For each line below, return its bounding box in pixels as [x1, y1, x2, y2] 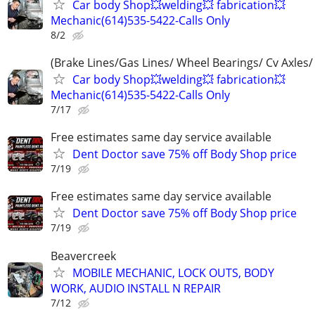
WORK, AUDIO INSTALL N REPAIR [51, 280, 221, 296]
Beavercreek [51, 247, 116, 264]
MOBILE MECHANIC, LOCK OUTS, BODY [72, 264, 274, 281]
